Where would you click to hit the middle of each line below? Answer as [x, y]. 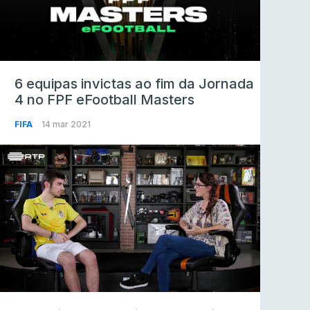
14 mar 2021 [66, 124]
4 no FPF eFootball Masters [104, 99]
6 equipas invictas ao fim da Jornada [134, 83]
